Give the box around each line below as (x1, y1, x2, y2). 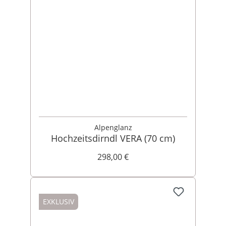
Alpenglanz (94, 123, 132, 132)
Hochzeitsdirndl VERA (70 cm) (51, 132, 175, 144)
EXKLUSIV (43, 197, 74, 206)
